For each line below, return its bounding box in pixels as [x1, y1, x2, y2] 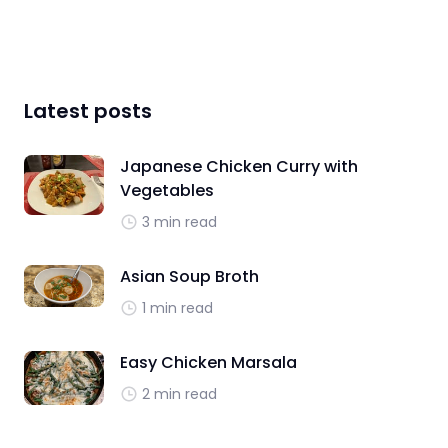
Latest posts [24, 96, 152, 125]
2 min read [142, 383, 217, 404]
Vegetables [120, 178, 214, 202]
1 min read [142, 297, 213, 318]
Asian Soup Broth [120, 264, 259, 288]
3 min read [142, 211, 217, 232]
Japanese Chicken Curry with [120, 154, 358, 178]
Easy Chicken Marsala [120, 350, 297, 374]
